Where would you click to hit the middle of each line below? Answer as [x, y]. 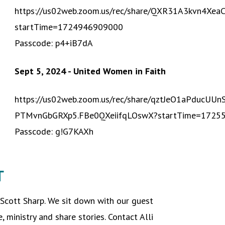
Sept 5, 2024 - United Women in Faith [90, 71]
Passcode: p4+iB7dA [54, 43]
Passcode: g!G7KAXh [54, 131]
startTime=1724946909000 [69, 27]
